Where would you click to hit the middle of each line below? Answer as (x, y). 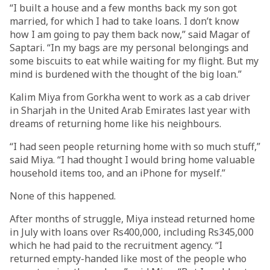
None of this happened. (63, 196)
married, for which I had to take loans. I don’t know (124, 21)
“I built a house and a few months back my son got (123, 8)
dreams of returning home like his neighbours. (115, 124)
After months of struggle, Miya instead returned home (132, 219)
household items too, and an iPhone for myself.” (118, 173)
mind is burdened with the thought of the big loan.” (126, 74)
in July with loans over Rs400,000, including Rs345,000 (132, 232)
